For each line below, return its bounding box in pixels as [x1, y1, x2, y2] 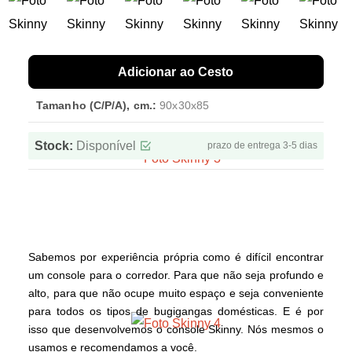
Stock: [35, 139, 73, 152]
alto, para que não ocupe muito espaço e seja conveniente [28, 287, 324, 299]
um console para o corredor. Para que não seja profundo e [28, 269, 324, 281]
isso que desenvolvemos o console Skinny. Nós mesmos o [28, 323, 324, 335]
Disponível [73, 139, 136, 152]
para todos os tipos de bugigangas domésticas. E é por [28, 305, 324, 317]
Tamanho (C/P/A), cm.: [36, 99, 157, 112]
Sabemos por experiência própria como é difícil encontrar [28, 251, 324, 263]
